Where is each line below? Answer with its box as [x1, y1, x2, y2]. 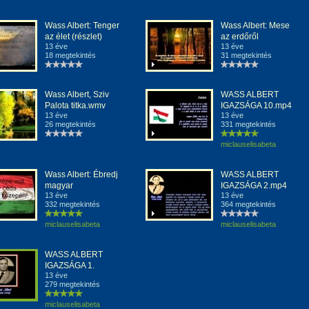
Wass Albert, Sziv [45, 90, 109, 99]
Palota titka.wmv [45, 101, 106, 110]
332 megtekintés [45, 200, 100, 208]
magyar [45, 181, 73, 190]
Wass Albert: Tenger [45, 21, 119, 30]
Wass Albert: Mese [221, 21, 290, 30]
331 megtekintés [221, 120, 276, 128]
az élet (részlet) [45, 32, 102, 41]
